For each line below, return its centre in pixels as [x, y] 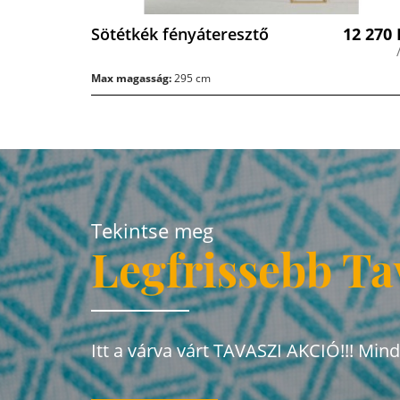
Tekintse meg [152, 231]
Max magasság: [131, 79]
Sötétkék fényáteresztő [180, 34]
